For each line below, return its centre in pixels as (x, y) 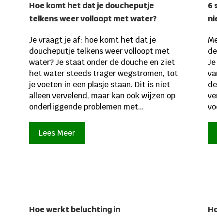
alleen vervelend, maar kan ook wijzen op (102, 96)
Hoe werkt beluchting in (74, 209)
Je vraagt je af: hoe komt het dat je (92, 40)
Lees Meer (57, 133)
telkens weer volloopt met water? (93, 18)
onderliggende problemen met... (86, 107)
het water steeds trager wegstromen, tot (103, 74)
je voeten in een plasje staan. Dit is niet (99, 85)
